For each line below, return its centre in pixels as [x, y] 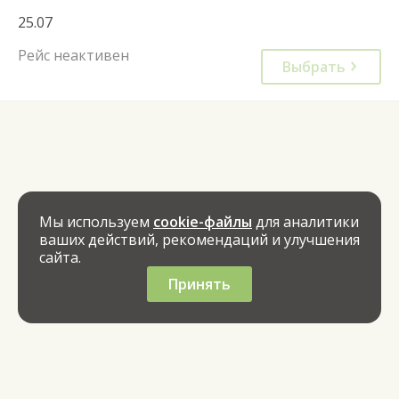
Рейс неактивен [73, 55]
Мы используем [96, 222]
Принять [199, 284]
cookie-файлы [203, 222]
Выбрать [314, 66]
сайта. [60, 257]
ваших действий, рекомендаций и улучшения [199, 240]
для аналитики [305, 222]
